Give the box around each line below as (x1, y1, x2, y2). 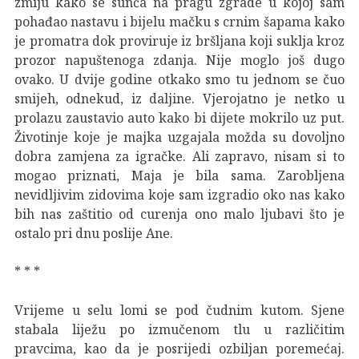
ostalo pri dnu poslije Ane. (14, 224, 173, 242)
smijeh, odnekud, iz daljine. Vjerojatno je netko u (14, 89, 345, 107)
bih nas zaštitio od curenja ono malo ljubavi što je (14, 204, 345, 223)
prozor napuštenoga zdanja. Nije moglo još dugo (14, 50, 345, 69)
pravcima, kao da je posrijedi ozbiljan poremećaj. (14, 339, 345, 357)
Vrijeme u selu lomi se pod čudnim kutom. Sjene (14, 301, 345, 319)
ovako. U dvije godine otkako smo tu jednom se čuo (14, 70, 345, 88)
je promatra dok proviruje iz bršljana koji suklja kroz (14, 31, 345, 50)
